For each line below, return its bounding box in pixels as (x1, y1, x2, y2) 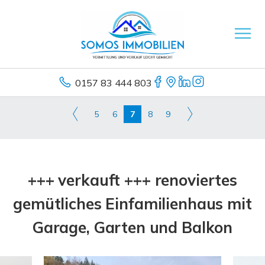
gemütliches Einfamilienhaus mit (13, 194, 252, 214)
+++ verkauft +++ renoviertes (28, 170, 237, 190)
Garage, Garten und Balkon (32, 218, 233, 237)
